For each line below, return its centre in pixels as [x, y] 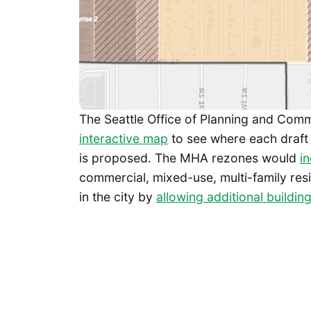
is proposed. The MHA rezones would [190, 158]
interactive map [124, 138]
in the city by [118, 196]
